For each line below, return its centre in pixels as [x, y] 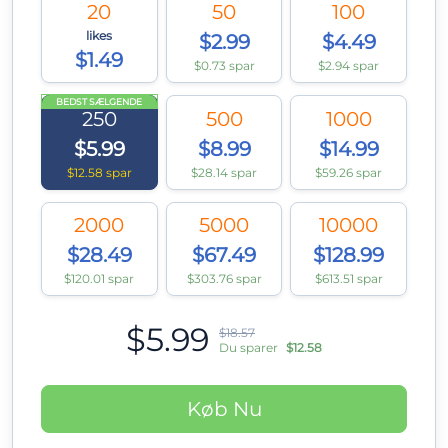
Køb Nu [224, 409]
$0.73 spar [224, 66]
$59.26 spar [349, 172]
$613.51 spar [348, 278]
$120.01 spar [99, 278]
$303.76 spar [224, 278]
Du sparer [248, 348]
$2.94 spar [349, 66]
